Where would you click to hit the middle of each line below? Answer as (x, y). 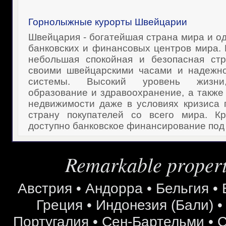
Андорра (114, 188)
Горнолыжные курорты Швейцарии (107, 22)
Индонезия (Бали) (154, 205)
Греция (59, 205)
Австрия (45, 188)
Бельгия (182, 188)
